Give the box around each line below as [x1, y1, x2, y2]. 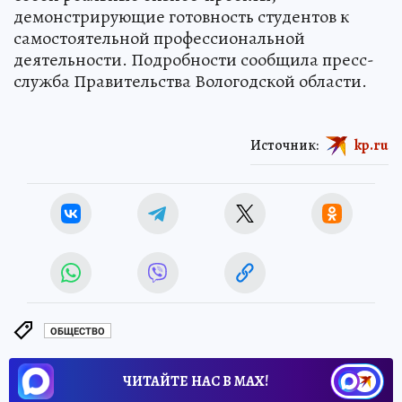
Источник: [250, 135, 319, 155]
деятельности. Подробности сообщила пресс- [13, 48, 374, 73]
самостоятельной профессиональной [13, 26, 305, 51]
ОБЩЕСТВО [50, 325, 105, 337]
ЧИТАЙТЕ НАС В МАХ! [123, 371, 268, 392]
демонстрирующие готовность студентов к [13, 4, 349, 30]
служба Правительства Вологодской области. [13, 69, 367, 94]
